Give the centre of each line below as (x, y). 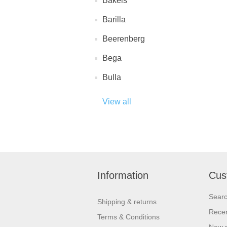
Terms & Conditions (128, 217)
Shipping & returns (127, 202)
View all (117, 102)
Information (123, 175)
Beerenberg (124, 39)
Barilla (114, 20)
